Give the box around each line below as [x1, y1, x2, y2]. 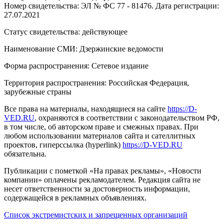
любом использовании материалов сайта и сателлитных [4, 131, 195, 140]
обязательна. [4, 149, 46, 158]
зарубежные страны [4, 87, 71, 96]
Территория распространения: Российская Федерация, [4, 78, 189, 87]
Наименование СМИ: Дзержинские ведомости [4, 44, 163, 53]
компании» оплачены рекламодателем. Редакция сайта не [4, 175, 200, 184]
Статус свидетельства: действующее [4, 27, 127, 36]
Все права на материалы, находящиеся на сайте [4, 104, 167, 113]
